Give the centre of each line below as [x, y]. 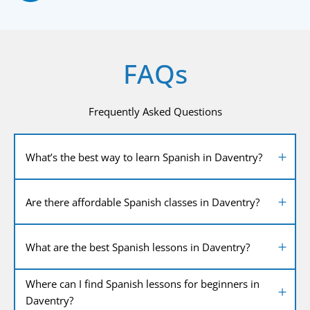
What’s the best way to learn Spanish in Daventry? [144, 157]
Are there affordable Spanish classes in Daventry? [143, 202]
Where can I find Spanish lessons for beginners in [143, 283]
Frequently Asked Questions [155, 112]
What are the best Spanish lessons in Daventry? [138, 247]
